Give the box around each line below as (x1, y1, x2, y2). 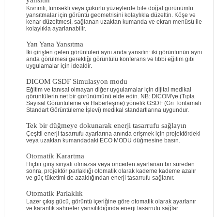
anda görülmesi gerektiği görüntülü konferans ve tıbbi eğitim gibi (26, 56, 195, 62)
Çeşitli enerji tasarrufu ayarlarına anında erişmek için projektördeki (26, 130, 201, 137)
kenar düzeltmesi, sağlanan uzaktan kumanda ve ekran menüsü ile (26, 18, 202, 25)
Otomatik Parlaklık (26, 189, 83, 197)
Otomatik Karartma (26, 152, 84, 160)
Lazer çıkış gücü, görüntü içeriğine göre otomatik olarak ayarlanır (26, 198, 196, 205)
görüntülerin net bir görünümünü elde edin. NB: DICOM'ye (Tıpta (26, 93, 195, 100)
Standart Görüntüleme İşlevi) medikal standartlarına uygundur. (26, 107, 189, 113)
